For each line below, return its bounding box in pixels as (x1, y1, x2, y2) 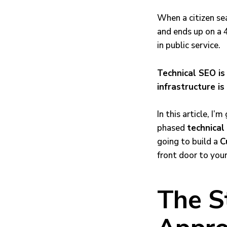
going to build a (157, 136, 220, 148)
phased (157, 122, 187, 134)
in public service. (157, 40, 220, 52)
